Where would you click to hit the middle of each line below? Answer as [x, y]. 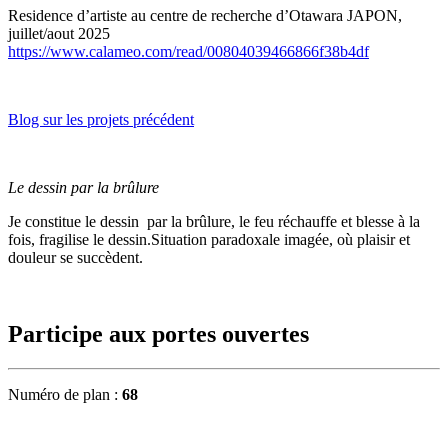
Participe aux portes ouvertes [158, 334]
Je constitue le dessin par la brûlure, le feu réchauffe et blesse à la [214, 222]
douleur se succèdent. [75, 258]
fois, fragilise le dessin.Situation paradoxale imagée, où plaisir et [209, 240]
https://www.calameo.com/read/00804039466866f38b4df [188, 52]
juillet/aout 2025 [59, 34]
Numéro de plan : [65, 395]
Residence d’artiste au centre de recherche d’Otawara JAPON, [205, 16]
